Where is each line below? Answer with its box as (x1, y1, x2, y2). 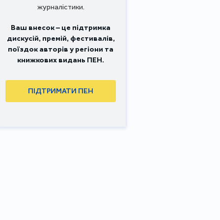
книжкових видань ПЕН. (17, 55, 104, 64)
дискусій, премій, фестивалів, (6, 33, 115, 43)
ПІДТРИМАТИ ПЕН (28, 86, 93, 96)
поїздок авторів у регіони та (8, 44, 113, 54)
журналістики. (37, 2, 84, 11)
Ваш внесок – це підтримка (11, 23, 110, 32)
